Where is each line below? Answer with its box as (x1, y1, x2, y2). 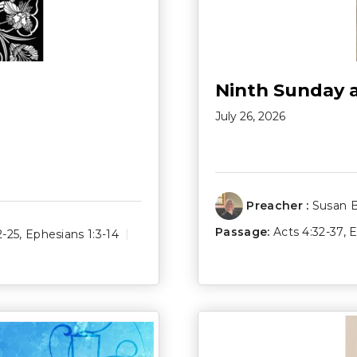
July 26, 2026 (215, 108, 285, 124)
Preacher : (246, 198, 309, 213)
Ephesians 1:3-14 (25, 226, 120, 241)
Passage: (215, 224, 270, 239)
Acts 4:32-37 (273, 224, 343, 239)
